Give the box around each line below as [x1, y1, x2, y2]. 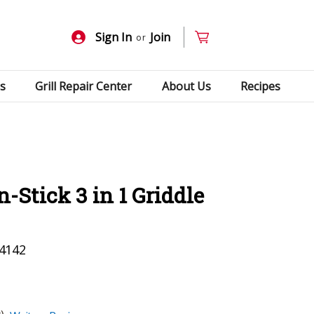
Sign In [95, 29, 132, 45]
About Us [161, 78, 211, 94]
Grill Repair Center [35, 78, 132, 94]
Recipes [240, 78, 281, 94]
